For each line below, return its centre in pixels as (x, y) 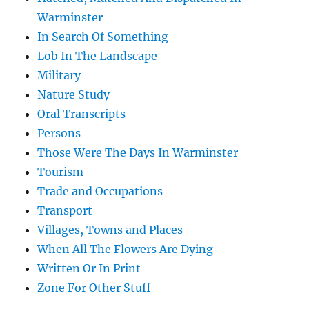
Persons (59, 133)
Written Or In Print (89, 269)
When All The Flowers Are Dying (126, 249)
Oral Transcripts (82, 114)
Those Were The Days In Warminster (138, 153)
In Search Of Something (103, 37)
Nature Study (74, 95)
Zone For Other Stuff (94, 288)
